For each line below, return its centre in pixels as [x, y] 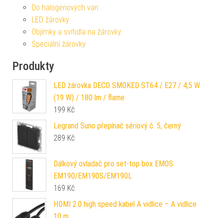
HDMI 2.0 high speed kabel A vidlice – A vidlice [125, 204]
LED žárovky [50, 19]
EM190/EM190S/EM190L [93, 176]
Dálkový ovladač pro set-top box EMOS [113, 163]
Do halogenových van [65, 7]
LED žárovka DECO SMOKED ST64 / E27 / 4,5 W [127, 85]
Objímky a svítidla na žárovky [76, 32]
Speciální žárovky [59, 44]
